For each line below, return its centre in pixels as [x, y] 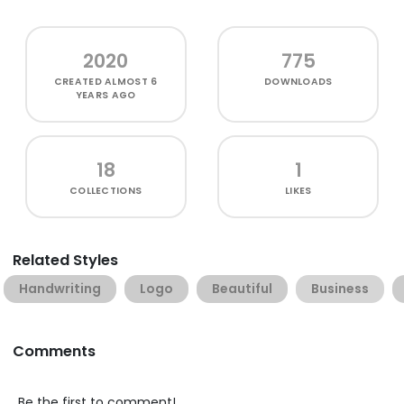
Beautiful [242, 288]
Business [340, 288]
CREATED [79, 81]
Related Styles [65, 260]
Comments [54, 351]
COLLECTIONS [106, 190]
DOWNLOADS [298, 81]
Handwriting [60, 288]
